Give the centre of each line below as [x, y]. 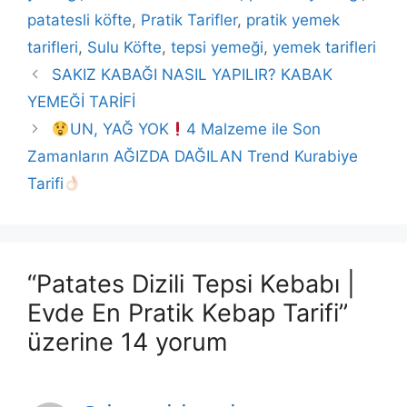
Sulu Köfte [124, 48]
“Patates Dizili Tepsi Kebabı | [191, 284]
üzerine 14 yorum [127, 342]
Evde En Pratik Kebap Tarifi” [188, 313]
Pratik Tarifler [189, 20]
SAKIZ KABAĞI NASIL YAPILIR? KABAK [193, 75]
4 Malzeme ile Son [253, 129]
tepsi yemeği [217, 48]
